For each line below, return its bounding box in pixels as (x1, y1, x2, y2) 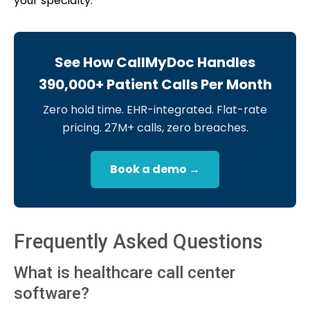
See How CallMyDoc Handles (55, 52, 255, 72)
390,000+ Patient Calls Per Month (38, 74, 272, 94)
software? (14, 283, 89, 303)
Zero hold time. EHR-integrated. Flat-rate (43, 101, 267, 118)
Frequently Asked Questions (14, 229, 263, 253)
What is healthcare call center (14, 262, 235, 282)
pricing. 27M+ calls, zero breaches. (62, 119, 248, 136)
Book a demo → (110, 161, 200, 177)
